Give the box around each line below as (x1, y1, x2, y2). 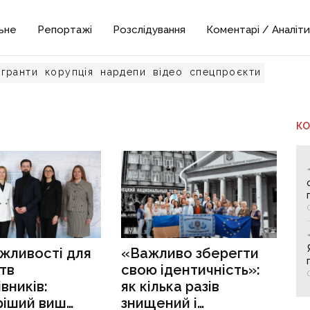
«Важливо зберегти (121, 245, 259, 262)
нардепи (100, 66, 147, 77)
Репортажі (37, 24, 93, 36)
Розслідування (113, 24, 186, 36)
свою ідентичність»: (121, 262, 261, 279)
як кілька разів (121, 278, 220, 295)
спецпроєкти (190, 66, 262, 77)
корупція (45, 66, 94, 77)
